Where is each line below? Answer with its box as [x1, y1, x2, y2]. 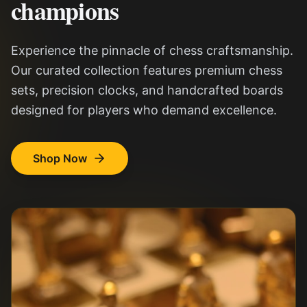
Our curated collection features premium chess [11, 63, 282, 78]
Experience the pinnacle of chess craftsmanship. [11, 43, 293, 58]
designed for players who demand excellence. [11, 103, 277, 118]
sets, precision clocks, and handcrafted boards [11, 83, 283, 98]
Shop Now [33, 151, 87, 166]
